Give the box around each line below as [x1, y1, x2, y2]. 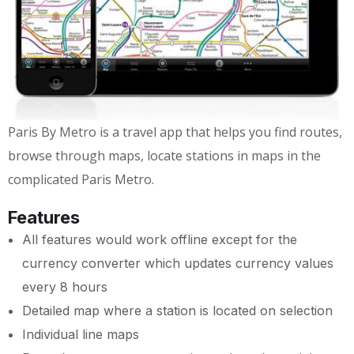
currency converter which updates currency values [22, 254, 333, 271]
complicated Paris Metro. [8, 170, 154, 188]
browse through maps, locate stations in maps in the [8, 146, 321, 164]
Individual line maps [22, 326, 139, 342]
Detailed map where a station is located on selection [22, 302, 333, 318]
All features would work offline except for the [22, 231, 297, 247]
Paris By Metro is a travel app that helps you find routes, [8, 122, 342, 141]
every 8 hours [22, 278, 107, 295]
